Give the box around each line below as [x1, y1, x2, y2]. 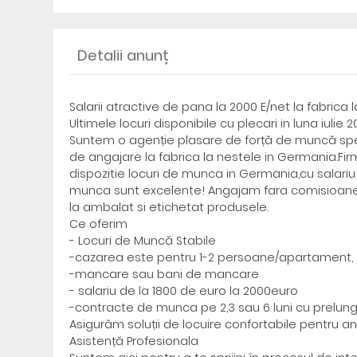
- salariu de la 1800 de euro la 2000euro [69, 283, 299, 299]
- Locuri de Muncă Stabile [69, 233, 217, 249]
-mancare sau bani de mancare [69, 266, 260, 282]
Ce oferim [69, 216, 128, 232]
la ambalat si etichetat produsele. [69, 199, 269, 215]
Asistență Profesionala [69, 333, 199, 349]
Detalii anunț [77, 45, 170, 65]
